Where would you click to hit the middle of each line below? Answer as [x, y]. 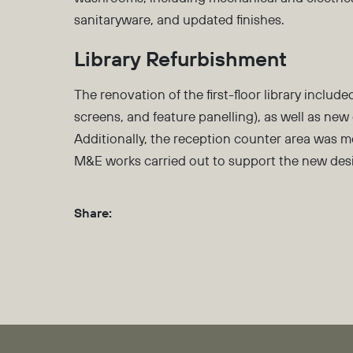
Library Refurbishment [181, 59]
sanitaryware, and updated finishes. [180, 19]
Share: [93, 213]
